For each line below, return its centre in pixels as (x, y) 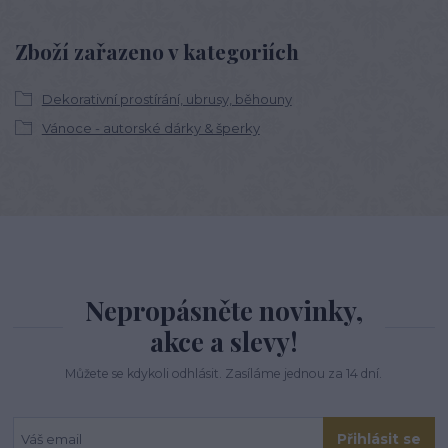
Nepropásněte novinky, (223, 310)
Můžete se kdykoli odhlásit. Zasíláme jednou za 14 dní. (224, 373)
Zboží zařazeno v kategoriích (157, 50)
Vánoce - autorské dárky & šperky (150, 128)
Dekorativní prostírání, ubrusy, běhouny (166, 99)
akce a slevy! (223, 341)
